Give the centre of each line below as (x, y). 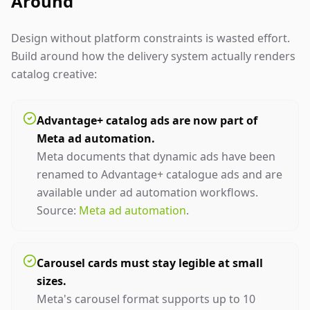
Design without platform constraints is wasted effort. (151, 38)
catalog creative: (54, 74)
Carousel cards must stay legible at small (150, 263)
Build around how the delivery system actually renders (153, 56)
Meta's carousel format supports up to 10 (146, 299)
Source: (58, 210)
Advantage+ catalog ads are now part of (147, 120)
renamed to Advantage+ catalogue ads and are (159, 174)
